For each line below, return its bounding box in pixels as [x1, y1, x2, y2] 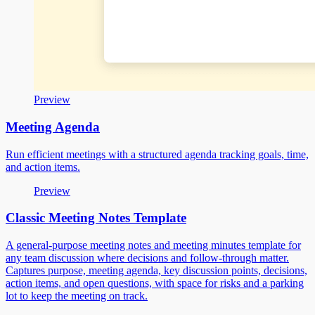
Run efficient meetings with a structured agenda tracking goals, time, [6, 148, 309, 160]
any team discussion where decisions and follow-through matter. [6, 251, 289, 264]
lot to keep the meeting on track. [6, 289, 148, 302]
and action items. [6, 160, 80, 173]
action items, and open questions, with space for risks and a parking [6, 276, 304, 289]
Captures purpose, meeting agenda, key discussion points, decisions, [6, 264, 307, 276]
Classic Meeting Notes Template [6, 210, 186, 226]
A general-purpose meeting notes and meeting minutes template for [6, 238, 301, 251]
